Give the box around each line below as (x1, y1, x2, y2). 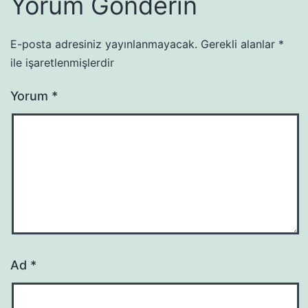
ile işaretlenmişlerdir (10, 55, 114, 69)
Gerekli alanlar (201, 36, 278, 51)
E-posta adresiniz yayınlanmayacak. (10, 36, 197, 51)
